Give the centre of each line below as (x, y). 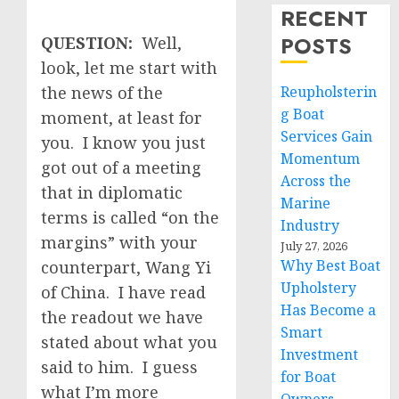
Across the (316, 181)
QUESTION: (91, 43)
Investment (320, 354)
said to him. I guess (119, 367)
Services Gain (327, 136)
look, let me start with (129, 68)
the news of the (102, 93)
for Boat (309, 377)
